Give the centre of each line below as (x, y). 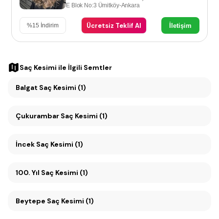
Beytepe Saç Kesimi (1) (55, 201)
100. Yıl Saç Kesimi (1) (65, 173)
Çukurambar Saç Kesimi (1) (62, 116)
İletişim (180, 25)
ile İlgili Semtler (84, 67)
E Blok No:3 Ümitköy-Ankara (103, 5)
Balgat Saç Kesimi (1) (51, 88)
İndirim (49, 25)
